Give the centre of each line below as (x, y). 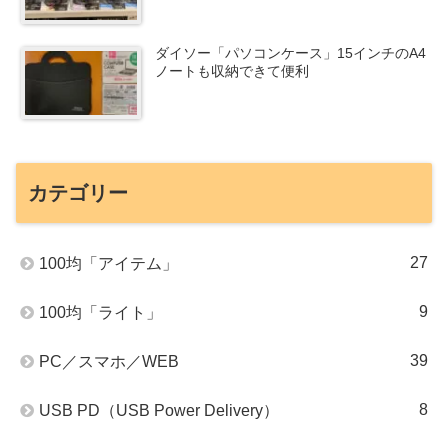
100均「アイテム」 (108, 264)
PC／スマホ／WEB (109, 362)
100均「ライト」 (100, 313)
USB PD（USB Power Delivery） (159, 411)
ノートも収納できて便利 (232, 71)
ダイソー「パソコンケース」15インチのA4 (291, 53)
